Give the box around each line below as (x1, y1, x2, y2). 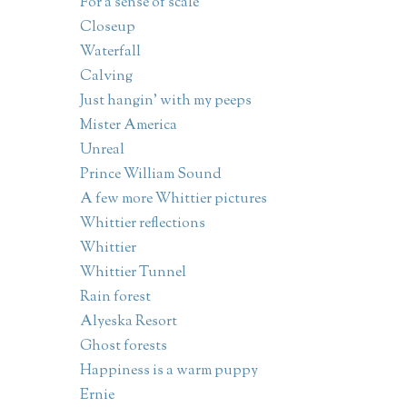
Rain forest (79, 287, 151, 309)
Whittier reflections (79, 213, 205, 235)
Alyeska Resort (79, 312, 177, 333)
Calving (79, 66, 133, 88)
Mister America (79, 115, 177, 137)
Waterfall (79, 42, 141, 64)
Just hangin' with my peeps (79, 91, 252, 113)
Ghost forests (79, 336, 167, 358)
